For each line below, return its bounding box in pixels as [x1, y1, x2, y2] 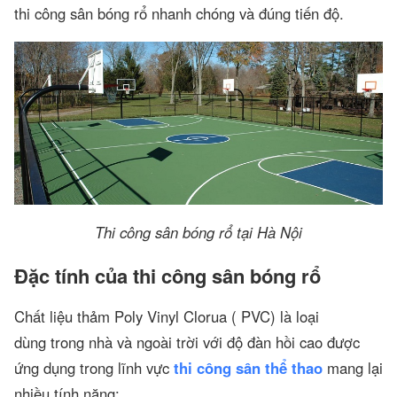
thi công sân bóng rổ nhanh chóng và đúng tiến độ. [14, 3, 344, 25]
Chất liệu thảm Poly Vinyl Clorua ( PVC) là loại [14, 305, 319, 327]
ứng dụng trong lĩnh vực [14, 356, 174, 378]
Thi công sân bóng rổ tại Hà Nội [95, 221, 302, 243]
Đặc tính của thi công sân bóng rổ [14, 261, 321, 290]
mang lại [323, 356, 383, 378]
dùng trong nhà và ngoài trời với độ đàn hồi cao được [14, 331, 360, 353]
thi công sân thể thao [174, 356, 323, 378]
